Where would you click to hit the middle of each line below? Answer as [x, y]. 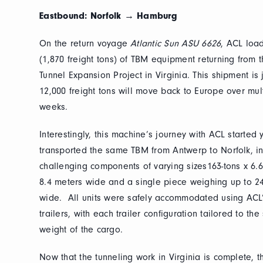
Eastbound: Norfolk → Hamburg [108, 16]
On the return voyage [85, 43]
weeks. [54, 107]
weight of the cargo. [81, 230]
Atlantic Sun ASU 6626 [176, 43]
